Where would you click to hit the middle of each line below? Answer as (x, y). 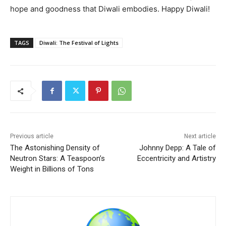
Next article (200, 136)
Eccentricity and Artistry (176, 159)
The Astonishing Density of (55, 148)
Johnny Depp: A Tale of (177, 148)
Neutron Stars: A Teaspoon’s (58, 159)
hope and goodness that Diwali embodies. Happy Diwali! (110, 9)
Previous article (32, 136)
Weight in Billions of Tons (52, 169)
